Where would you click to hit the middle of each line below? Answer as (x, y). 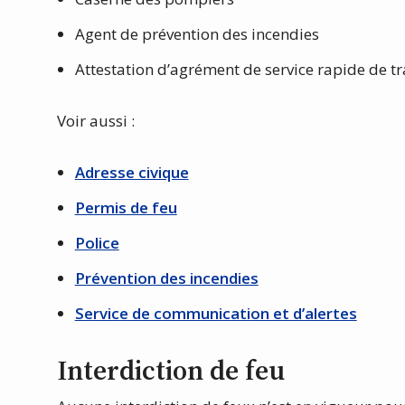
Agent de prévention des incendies (198, 34)
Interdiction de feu (170, 371)
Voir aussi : (97, 121)
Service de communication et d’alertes (216, 314)
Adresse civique (132, 173)
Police (97, 243)
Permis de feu (126, 208)
